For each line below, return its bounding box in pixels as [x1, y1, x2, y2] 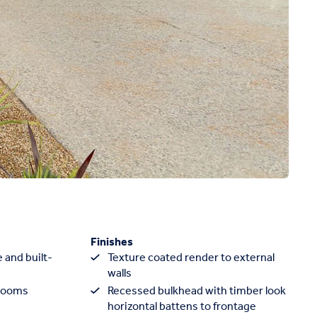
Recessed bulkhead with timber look [108, 280, 286, 303]
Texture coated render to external [108, 246, 275, 269]
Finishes [91, 231, 133, 253]
